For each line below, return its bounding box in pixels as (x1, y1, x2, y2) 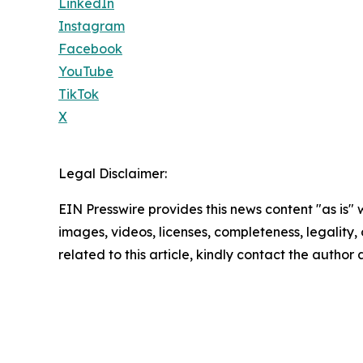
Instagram (58, 17, 125, 34)
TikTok (58, 85, 99, 102)
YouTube (58, 62, 113, 79)
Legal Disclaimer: (58, 164, 167, 181)
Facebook (58, 40, 122, 57)
